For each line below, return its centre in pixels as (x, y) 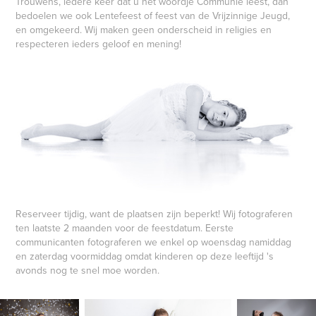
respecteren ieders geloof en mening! (99, 44)
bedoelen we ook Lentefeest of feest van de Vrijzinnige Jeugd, (153, 16)
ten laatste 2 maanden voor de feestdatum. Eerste (125, 227)
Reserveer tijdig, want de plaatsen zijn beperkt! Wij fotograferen (154, 213)
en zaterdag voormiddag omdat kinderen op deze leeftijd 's (145, 256)
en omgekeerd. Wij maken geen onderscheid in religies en (144, 30)
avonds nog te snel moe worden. (88, 270)
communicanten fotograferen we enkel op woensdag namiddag (154, 242)
